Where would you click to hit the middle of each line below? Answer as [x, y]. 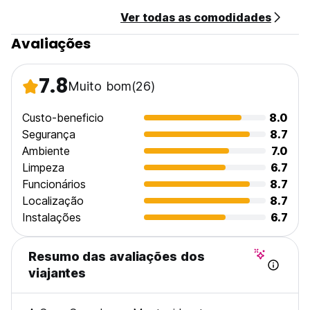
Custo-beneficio [63, 118]
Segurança [49, 134]
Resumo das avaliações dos [117, 256]
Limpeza [43, 167]
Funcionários [54, 184]
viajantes [57, 273]
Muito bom [100, 86]
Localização [53, 201]
